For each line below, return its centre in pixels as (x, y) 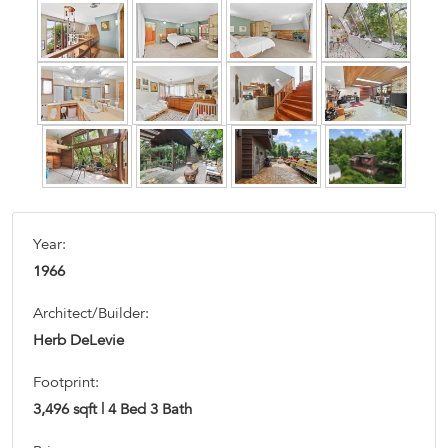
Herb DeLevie (78, 340)
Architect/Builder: (91, 313)
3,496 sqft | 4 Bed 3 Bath (112, 409)
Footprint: (66, 382)
